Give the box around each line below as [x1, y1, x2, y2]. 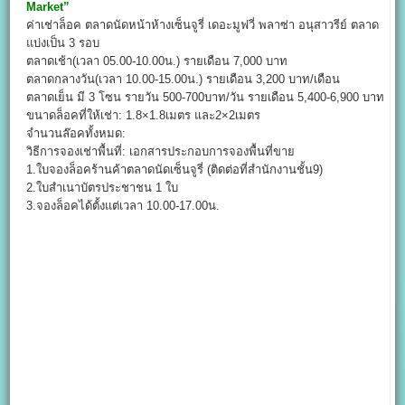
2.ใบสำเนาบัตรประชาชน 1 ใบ [26, 181, 179, 195]
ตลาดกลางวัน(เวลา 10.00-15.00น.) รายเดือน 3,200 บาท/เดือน [26, 72, 341, 87]
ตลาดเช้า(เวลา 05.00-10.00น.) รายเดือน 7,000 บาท [26, 54, 288, 69]
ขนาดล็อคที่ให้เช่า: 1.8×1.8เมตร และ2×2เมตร [26, 108, 261, 123]
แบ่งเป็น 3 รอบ [26, 36, 100, 51]
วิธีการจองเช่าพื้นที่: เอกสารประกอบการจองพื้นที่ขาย [26, 145, 296, 159]
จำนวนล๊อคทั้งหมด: [26, 127, 127, 141]
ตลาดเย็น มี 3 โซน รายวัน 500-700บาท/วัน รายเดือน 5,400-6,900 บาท [26, 90, 385, 105]
